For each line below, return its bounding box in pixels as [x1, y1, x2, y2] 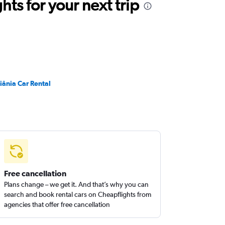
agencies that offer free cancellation [4, 200, 110, 208]
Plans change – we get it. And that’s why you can [4, 180, 149, 188]
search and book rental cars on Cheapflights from [4, 190, 152, 198]
